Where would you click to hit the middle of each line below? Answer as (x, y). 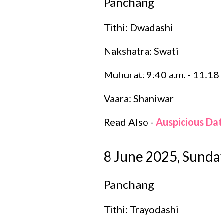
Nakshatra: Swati (141, 51)
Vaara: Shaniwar (138, 98)
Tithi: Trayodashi (141, 209)
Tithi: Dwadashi (138, 27)
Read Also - (129, 122)
